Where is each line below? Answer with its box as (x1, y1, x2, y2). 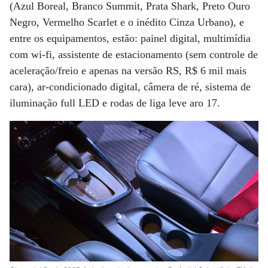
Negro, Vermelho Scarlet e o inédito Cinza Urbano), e (10, 16, 244, 29)
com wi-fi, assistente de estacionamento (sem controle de (10, 48, 258, 61)
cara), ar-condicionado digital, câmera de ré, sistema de (10, 81, 251, 93)
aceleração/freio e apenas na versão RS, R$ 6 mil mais (10, 65, 246, 77)
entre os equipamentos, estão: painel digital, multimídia (10, 32, 251, 45)
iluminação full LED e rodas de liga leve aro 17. (10, 97, 220, 109)
